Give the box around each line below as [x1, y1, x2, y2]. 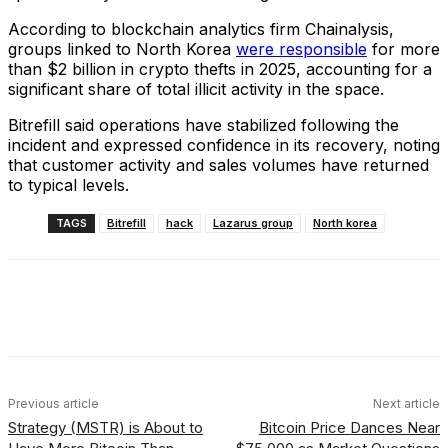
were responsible [236, 38, 367, 59]
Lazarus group [213, 215, 293, 230]
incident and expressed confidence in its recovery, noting [8, 134, 440, 155]
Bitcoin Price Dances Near [258, 417, 440, 437]
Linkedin [238, 304, 284, 319]
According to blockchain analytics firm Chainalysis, [8, 18, 394, 39]
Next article [372, 395, 440, 411]
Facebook [48, 304, 104, 319]
